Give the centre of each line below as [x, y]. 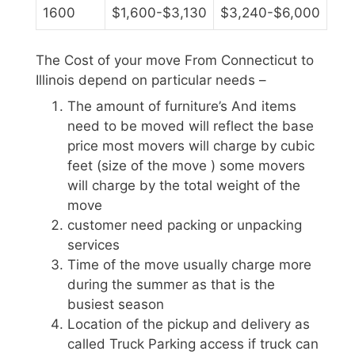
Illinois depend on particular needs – [151, 80]
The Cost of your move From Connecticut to [175, 60]
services [94, 245]
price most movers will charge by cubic [191, 146]
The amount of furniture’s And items [182, 107]
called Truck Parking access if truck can [193, 344]
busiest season [116, 305]
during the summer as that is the [171, 285]
